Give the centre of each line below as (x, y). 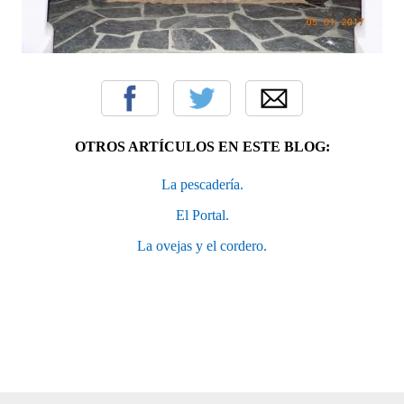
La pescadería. (202, 184)
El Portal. (202, 215)
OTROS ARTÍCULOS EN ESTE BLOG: (202, 146)
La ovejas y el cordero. (202, 245)
